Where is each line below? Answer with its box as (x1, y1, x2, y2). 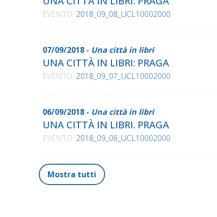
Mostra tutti (47, 169, 96, 180)
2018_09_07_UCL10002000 (76, 71, 170, 82)
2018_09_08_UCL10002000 (76, 9, 170, 20)
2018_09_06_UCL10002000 (76, 133, 170, 144)
